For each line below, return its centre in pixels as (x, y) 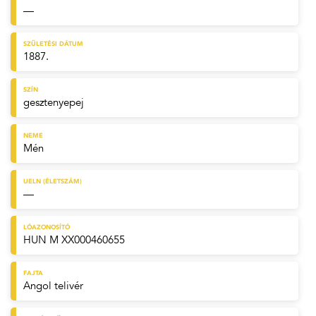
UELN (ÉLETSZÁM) (53, 182)
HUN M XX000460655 (74, 240)
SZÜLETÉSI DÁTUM (53, 44)
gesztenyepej (54, 103)
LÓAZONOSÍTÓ (47, 227)
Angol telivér (53, 286)
